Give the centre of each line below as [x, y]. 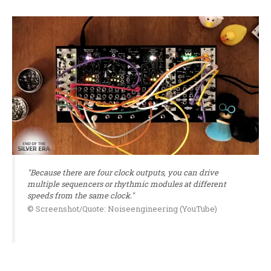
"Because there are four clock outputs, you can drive [123, 173]
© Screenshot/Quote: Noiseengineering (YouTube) [122, 209]
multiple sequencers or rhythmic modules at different [127, 184]
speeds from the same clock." [81, 196]
